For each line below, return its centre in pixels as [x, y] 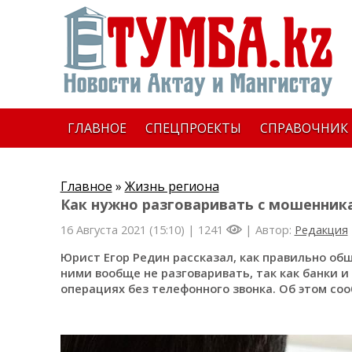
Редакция [321, 229]
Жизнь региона [172, 186]
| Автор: [268, 229]
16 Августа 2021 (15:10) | [129, 229]
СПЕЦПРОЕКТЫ [193, 128]
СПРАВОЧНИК [304, 128]
